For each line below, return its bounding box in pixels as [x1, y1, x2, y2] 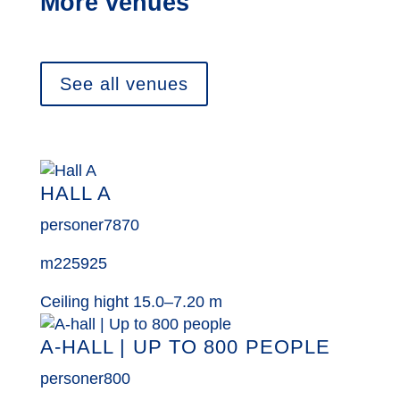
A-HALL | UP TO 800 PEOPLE [39, 335, 331, 358]
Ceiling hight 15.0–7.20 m [39, 292, 222, 311]
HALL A [39, 181, 112, 204]
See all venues [59, 73, 188, 94]
